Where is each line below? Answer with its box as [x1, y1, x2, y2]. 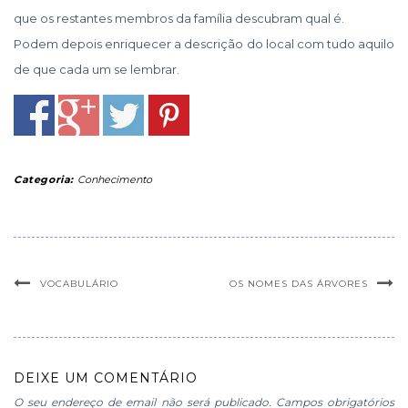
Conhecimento [76, 173, 152, 187]
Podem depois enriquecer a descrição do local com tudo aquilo [14, 36, 394, 51]
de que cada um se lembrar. [14, 62, 179, 76]
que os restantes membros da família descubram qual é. [14, 11, 344, 25]
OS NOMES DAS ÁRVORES [229, 278, 368, 291]
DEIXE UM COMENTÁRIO [14, 370, 198, 387]
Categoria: [14, 173, 77, 187]
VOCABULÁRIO [40, 278, 118, 291]
